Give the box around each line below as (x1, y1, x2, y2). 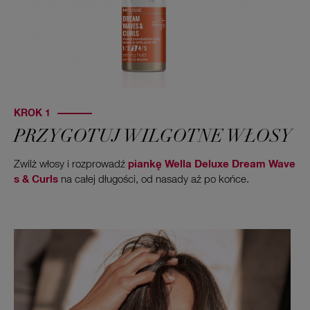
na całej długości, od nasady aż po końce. (58, 174, 249, 185)
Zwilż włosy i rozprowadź (14, 159, 128, 170)
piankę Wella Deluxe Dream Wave (128, 159, 295, 170)
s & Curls (14, 174, 58, 185)
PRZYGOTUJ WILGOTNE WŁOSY (14, 129, 292, 147)
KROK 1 (14, 109, 51, 118)
